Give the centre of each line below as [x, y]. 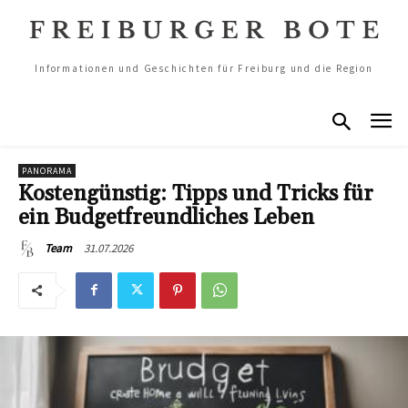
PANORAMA [47, 170]
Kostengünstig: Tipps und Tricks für [196, 194]
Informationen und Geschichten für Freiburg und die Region [204, 68]
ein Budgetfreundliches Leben [166, 217]
